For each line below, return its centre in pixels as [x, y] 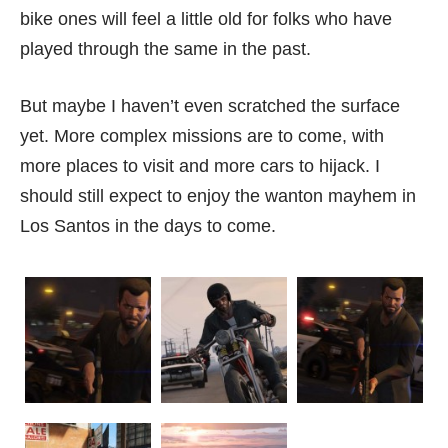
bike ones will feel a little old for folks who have [206, 19]
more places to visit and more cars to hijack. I [200, 166]
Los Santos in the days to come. [148, 226]
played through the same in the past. [165, 49]
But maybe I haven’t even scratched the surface [210, 106]
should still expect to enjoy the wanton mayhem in [218, 196]
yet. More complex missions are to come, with [202, 136]
